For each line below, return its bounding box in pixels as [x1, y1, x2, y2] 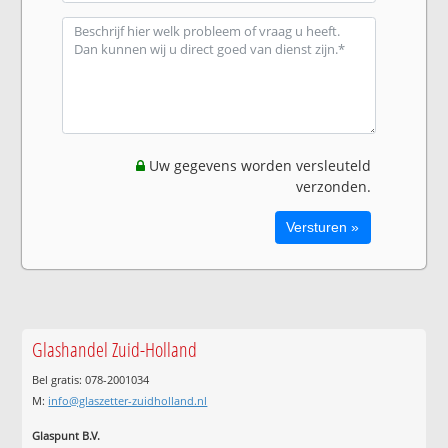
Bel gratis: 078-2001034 [32, 372, 150, 388]
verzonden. [295, 176, 371, 196]
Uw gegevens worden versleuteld [144, 155, 371, 175]
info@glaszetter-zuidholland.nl [48, 393, 208, 409]
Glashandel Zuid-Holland [32, 335, 198, 364]
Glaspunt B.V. [32, 427, 101, 443]
